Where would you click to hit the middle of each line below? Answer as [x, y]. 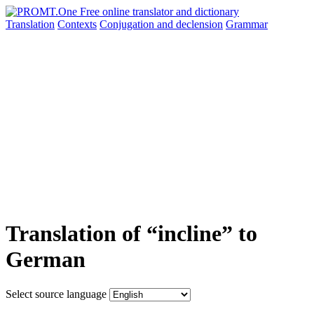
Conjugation [128, 24]
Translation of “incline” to [131, 234]
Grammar [247, 24]
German [46, 260]
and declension [190, 24]
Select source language [56, 294]
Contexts [77, 24]
